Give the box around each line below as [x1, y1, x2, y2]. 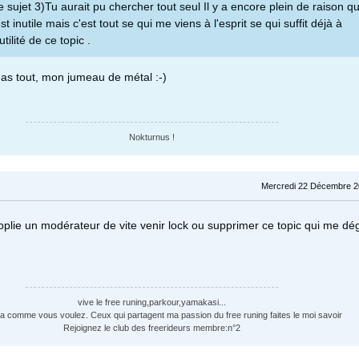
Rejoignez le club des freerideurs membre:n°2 [63, 323, 240, 333]
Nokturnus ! [128, 132, 175, 143]
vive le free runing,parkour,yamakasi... [77, 297, 226, 308]
